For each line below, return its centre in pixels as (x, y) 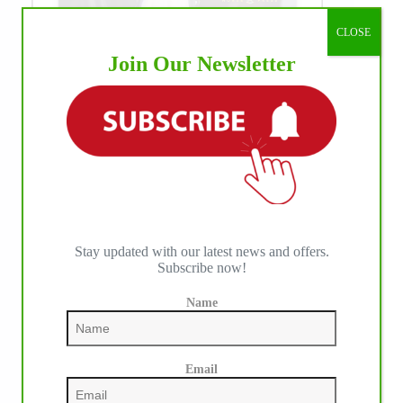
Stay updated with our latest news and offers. (201, 251)
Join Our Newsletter (201, 64)
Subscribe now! (201, 267)
